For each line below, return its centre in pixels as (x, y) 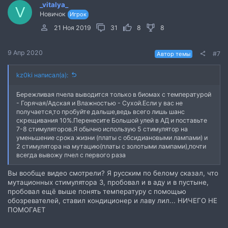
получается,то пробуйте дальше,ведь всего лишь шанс (101, 112)
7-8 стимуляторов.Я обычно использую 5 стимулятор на (102, 129)
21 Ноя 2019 (73, 28)
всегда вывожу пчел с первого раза (71, 155)
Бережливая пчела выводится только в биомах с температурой (114, 95)
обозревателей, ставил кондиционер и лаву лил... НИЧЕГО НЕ (112, 201)
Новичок (53, 14)
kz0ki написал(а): (42, 75)
